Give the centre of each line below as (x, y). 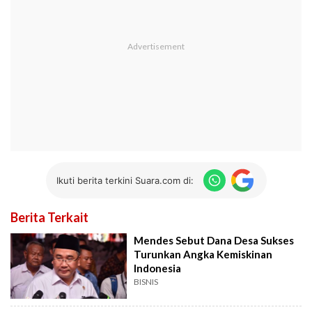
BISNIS (146, 282)
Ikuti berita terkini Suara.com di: (125, 180)
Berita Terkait (49, 218)
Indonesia (158, 268)
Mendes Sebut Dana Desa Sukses (214, 241)
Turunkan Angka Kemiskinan (203, 255)
